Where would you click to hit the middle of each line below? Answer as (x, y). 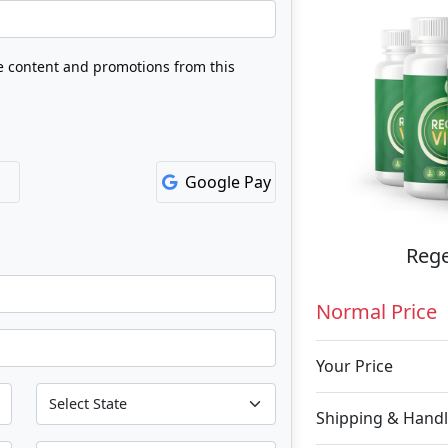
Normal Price (376, 311)
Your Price (354, 365)
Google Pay (227, 181)
